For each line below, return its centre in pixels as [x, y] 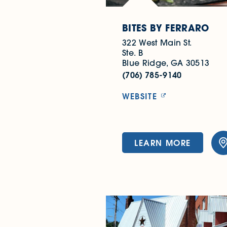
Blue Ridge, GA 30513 [166, 63]
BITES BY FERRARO [166, 28]
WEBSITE [140, 96]
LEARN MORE [163, 143]
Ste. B [133, 52]
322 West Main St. [157, 42]
